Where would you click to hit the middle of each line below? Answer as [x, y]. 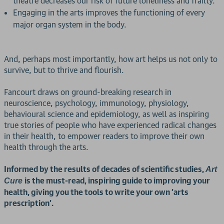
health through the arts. [46, 147]
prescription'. [29, 203]
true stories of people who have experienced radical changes [110, 125]
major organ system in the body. [70, 25]
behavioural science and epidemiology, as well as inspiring [106, 114]
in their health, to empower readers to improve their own [104, 136]
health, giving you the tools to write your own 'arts [96, 192]
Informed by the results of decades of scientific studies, [105, 169]
